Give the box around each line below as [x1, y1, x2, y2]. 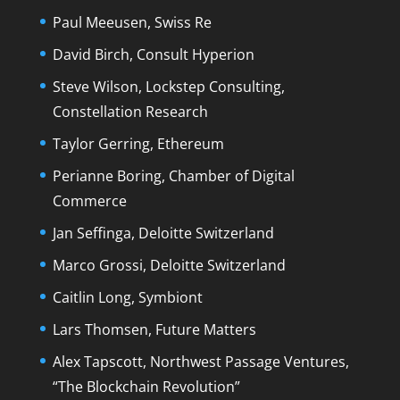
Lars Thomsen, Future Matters [52, 319, 256, 339]
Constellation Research [52, 101, 208, 121]
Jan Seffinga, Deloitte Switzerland [52, 222, 274, 243]
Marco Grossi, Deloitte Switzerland [52, 254, 286, 275]
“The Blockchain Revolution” [52, 376, 240, 396]
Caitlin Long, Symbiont [52, 287, 203, 307]
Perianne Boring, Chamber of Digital [52, 165, 295, 186]
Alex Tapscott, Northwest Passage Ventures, [52, 351, 349, 371]
